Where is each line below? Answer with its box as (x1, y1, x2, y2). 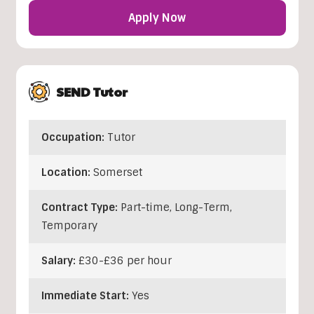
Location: (41, 165, 93, 180)
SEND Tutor (55, 83, 128, 101)
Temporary (41, 219, 97, 233)
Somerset (93, 165, 142, 180)
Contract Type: (41, 200, 121, 215)
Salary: (41, 254, 78, 268)
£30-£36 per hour (78, 254, 172, 268)
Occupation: (41, 130, 107, 145)
